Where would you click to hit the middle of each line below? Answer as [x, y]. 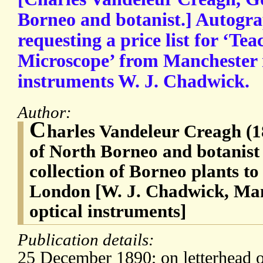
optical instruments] [108, 211]
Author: [47, 112]
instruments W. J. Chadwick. [134, 82]
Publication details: [88, 240]
